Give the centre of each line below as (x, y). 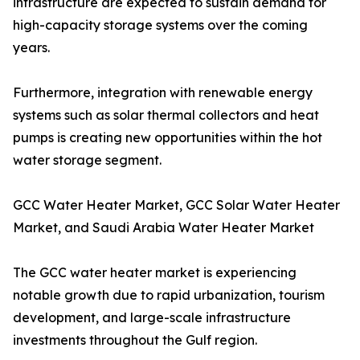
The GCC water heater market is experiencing (155, 273)
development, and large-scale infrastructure (152, 318)
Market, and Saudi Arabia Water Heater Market (164, 228)
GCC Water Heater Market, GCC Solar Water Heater (176, 205)
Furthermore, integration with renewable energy (163, 93)
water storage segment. (87, 160)
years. (31, 48)
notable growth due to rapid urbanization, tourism (169, 295)
